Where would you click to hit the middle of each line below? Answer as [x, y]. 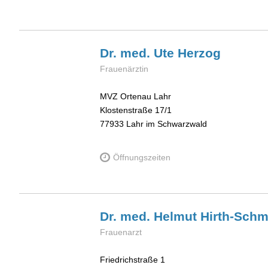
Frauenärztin [124, 68]
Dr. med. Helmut [150, 216]
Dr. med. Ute [139, 53]
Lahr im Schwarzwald [167, 124]
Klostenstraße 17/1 [136, 110]
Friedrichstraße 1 [133, 260]
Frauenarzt [121, 232]
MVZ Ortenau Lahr [135, 97]
